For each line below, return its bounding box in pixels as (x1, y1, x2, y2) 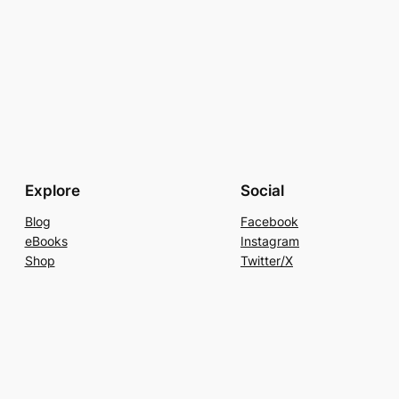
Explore (24, 181, 80, 199)
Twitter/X (240, 252, 293, 268)
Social (240, 181, 284, 199)
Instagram (240, 232, 299, 248)
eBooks (24, 232, 68, 248)
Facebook (240, 213, 298, 229)
